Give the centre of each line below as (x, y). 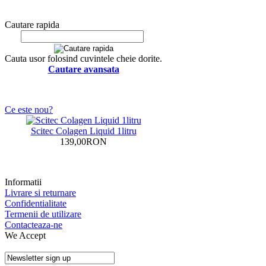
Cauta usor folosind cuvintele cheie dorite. (83, 58)
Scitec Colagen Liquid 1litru (83, 131)
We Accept (25, 235)
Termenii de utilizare (43, 214)
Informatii (23, 182)
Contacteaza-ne (34, 224)
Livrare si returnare (40, 192)
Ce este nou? (29, 109)
